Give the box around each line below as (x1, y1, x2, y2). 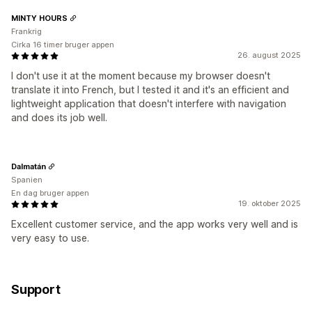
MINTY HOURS (11, 13, 68, 23)
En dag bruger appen (11, 188, 89, 198)
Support (11, 282, 61, 297)
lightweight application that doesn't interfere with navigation (11, 97, 286, 110)
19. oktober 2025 (238, 198, 301, 209)
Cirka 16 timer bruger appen (11, 40, 114, 50)
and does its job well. (11, 111, 107, 124)
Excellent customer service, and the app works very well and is (11, 218, 298, 231)
